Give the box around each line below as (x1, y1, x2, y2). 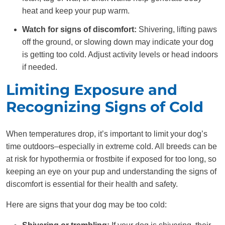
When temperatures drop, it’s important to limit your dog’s (6, 130, 207, 139)
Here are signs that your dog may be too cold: (6, 200, 167, 209)
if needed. (22, 63, 57, 72)
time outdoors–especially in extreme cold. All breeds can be (6, 142, 217, 151)
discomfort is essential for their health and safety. (6, 180, 178, 189)
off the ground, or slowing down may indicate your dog (22, 38, 213, 47)
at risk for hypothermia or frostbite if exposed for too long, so (6, 155, 216, 164)
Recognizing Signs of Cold (6, 98, 203, 116)
